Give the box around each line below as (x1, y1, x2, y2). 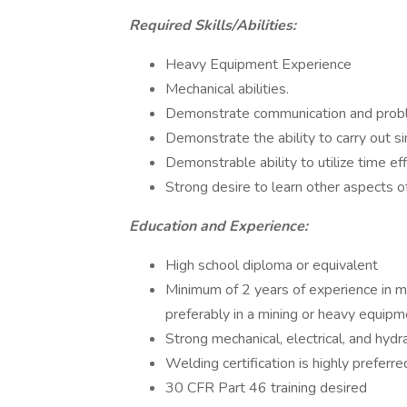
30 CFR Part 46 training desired (165, 378, 367, 398)
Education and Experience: (129, 216, 308, 236)
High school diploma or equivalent (165, 255, 378, 275)
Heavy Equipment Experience (165, 55, 352, 74)
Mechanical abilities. (165, 79, 289, 99)
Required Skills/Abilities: (129, 15, 296, 35)
